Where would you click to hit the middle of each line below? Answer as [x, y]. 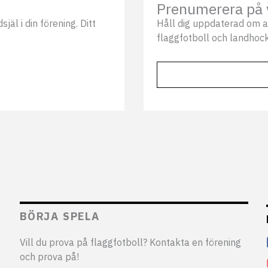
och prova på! [49, 257]
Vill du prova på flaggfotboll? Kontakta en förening [130, 242]
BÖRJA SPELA [60, 216]
